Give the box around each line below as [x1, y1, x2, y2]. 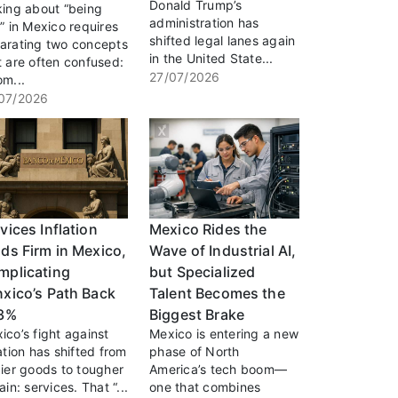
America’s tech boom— [149, 361, 287, 377]
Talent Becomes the [149, 283, 285, 302]
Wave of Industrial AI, [149, 241, 297, 259]
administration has [149, 15, 259, 31]
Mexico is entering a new [149, 325, 298, 341]
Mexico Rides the [149, 219, 267, 238]
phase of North [149, 343, 240, 359]
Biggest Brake [149, 305, 244, 323]
